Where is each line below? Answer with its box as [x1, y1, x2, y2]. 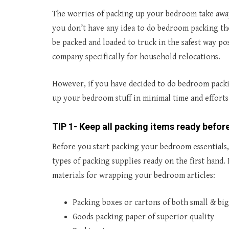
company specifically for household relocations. [52, 52, 220, 62]
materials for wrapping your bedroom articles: [52, 171, 215, 180]
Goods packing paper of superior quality [73, 212, 214, 222]
